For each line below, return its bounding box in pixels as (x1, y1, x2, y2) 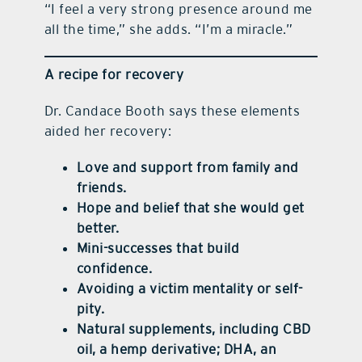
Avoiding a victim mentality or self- (76, 280, 303, 297)
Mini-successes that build (76, 239, 240, 256)
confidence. (76, 259, 153, 276)
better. (76, 219, 120, 236)
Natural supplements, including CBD (76, 320, 311, 337)
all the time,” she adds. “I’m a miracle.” (44, 21, 293, 38)
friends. (76, 179, 127, 196)
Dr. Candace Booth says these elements (44, 102, 301, 119)
